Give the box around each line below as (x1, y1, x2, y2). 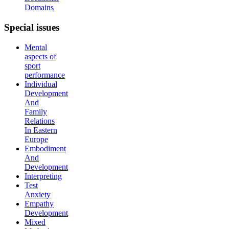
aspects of (25, 52, 56, 61)
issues (34, 21, 59, 33)
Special (4, 21, 34, 33)
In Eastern (25, 125, 57, 134)
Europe (25, 134, 48, 144)
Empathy (25, 199, 54, 208)
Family (25, 107, 47, 116)
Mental (25, 42, 47, 52)
